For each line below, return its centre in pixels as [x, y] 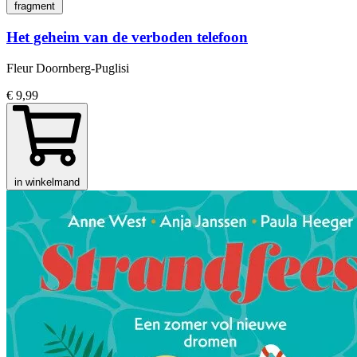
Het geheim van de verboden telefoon [127, 37]
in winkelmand [47, 182]
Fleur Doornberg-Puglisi [68, 69]
